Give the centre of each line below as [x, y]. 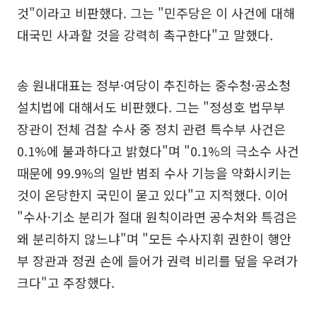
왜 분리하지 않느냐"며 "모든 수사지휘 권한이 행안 [154, 239]
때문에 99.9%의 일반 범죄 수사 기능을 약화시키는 [154, 173]
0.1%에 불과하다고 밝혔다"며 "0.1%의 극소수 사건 [158, 151]
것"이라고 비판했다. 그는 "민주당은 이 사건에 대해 [156, 13]
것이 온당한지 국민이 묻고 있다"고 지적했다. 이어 [153, 195]
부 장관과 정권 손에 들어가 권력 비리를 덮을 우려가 [157, 261]
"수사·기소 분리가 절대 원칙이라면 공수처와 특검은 [157, 217]
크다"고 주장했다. [66, 283]
